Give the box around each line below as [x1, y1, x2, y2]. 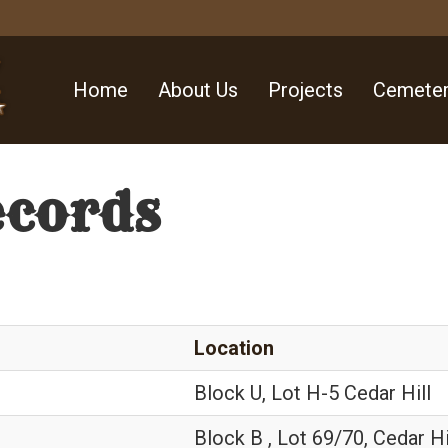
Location [194, 336, 274, 360]
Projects [268, 78, 343, 102]
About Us [158, 78, 238, 102]
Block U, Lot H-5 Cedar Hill [194, 381, 431, 405]
